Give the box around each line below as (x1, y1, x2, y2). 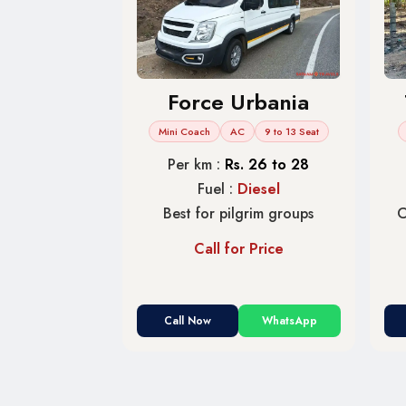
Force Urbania (168, 85, 310, 118)
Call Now (164, 312, 212, 329)
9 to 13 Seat (264, 123, 319, 139)
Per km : (168, 153, 226, 175)
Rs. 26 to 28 (225, 153, 310, 175)
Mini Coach (158, 123, 210, 139)
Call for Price (193, 237, 284, 259)
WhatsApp (261, 312, 317, 329)
